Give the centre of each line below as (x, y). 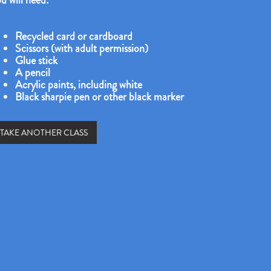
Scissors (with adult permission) (82, 48)
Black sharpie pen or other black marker (100, 97)
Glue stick (37, 60)
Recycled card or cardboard (74, 36)
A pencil (33, 73)
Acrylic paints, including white (79, 85)
